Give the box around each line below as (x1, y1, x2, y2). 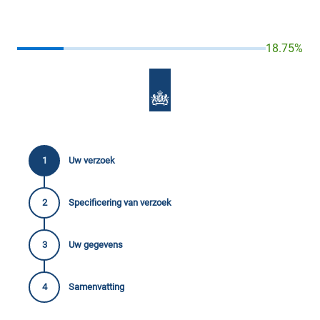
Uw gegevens (69, 239, 123, 250)
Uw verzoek (69, 155, 115, 166)
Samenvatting (69, 281, 124, 292)
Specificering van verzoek (69, 197, 171, 208)
